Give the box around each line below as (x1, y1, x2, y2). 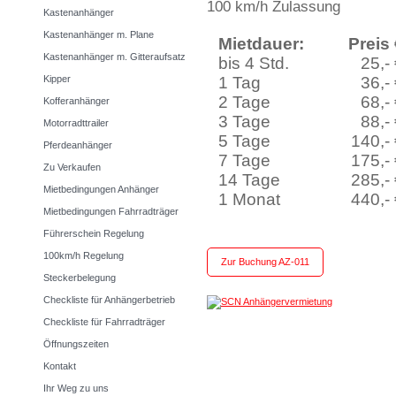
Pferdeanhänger (43, 140, 112, 150)
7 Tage (218, 151, 271, 170)
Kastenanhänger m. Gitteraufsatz (43, 51, 186, 62)
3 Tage (218, 112, 271, 131)
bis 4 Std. (218, 54, 290, 72)
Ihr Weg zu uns (43, 383, 109, 393)
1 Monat (218, 190, 290, 209)
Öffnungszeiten (43, 339, 109, 349)
